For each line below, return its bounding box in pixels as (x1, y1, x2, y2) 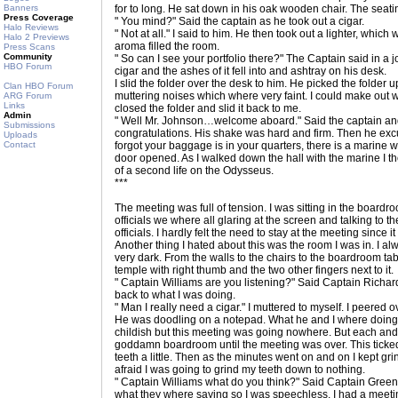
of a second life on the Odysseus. (115, 164, 274, 177)
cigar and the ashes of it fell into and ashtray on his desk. (115, 65, 386, 77)
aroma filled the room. (115, 40, 219, 52)
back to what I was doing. (115, 289, 235, 301)
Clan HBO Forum (4, 81, 73, 91)
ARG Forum (4, 91, 52, 100)
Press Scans (4, 42, 55, 52)
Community (4, 52, 52, 61)
